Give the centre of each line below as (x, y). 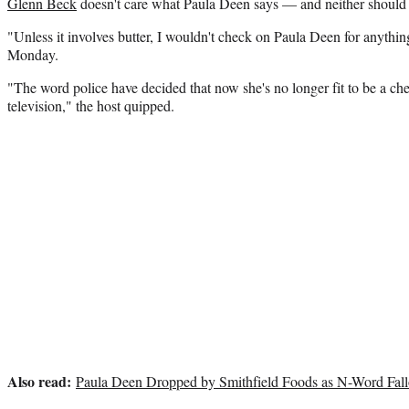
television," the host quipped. (91, 105)
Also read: (39, 381)
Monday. (33, 54)
